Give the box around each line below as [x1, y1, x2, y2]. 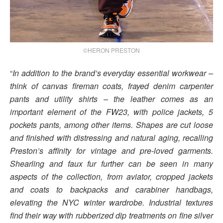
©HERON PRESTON [83, 45, 140, 54]
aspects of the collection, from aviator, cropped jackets [10, 170, 213, 182]
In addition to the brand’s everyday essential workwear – [12, 67, 213, 79]
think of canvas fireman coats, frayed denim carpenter [10, 80, 213, 92]
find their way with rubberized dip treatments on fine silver [10, 209, 213, 221]
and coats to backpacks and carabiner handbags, [10, 183, 213, 195]
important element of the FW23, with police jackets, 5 [10, 106, 213, 117]
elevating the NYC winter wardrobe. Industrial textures [10, 196, 213, 208]
